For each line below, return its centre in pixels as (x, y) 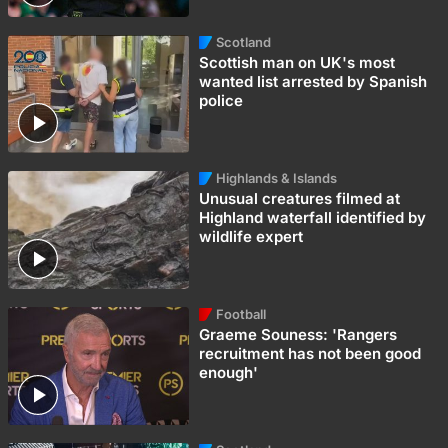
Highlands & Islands (277, 178)
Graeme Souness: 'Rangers (298, 335)
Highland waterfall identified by (313, 218)
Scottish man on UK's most (297, 63)
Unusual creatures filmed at (300, 199)
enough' (229, 373)
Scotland (244, 42)
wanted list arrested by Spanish (313, 82)
